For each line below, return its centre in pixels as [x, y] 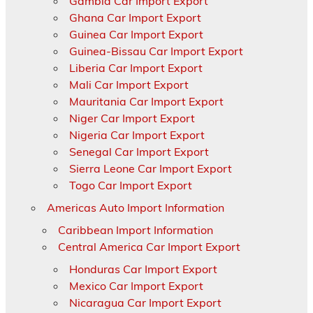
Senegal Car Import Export [139, 151]
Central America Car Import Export [149, 246]
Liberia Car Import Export [136, 67]
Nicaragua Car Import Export [145, 302]
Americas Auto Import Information [135, 207]
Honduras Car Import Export [143, 269]
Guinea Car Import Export [136, 34]
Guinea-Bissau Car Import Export [156, 51]
